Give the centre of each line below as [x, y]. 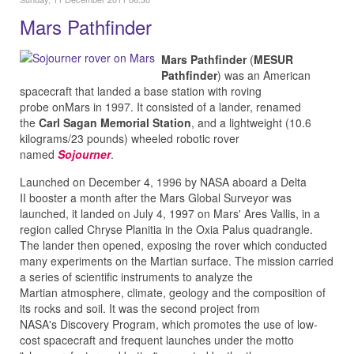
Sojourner [84, 154]
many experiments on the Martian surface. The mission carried [177, 261]
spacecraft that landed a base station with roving [141, 91]
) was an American [264, 75]
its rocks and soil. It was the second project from [140, 308]
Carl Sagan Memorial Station [115, 122]
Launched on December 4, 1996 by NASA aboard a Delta [163, 182]
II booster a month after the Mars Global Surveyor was [156, 198]
